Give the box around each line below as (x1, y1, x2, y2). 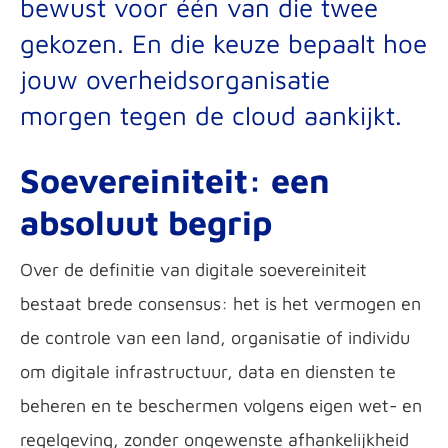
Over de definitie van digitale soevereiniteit (20, 259, 367, 280)
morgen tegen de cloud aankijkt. (20, 100, 402, 130)
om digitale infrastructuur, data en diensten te (20, 361, 396, 382)
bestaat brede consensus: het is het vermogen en (20, 293, 421, 314)
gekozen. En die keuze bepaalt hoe (20, 28, 427, 58)
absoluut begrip (20, 202, 272, 242)
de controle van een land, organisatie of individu (20, 327, 410, 348)
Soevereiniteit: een (20, 160, 330, 200)
